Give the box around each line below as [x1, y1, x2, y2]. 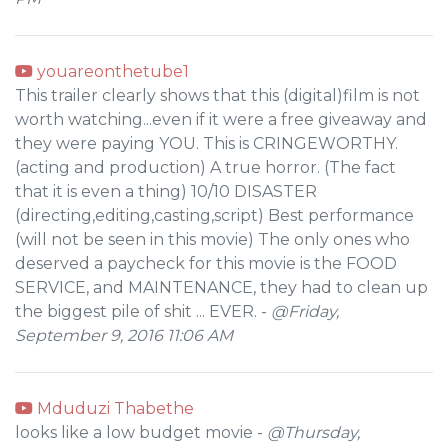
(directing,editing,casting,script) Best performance [15, 206, 414, 225]
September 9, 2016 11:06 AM [15, 326, 233, 345]
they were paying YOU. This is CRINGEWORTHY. [15, 134, 398, 153]
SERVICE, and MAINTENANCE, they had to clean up [15, 278, 428, 297]
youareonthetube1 [33, 62, 189, 81]
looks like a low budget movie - [15, 423, 267, 442]
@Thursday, [267, 423, 360, 442]
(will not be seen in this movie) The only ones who [15, 230, 410, 249]
